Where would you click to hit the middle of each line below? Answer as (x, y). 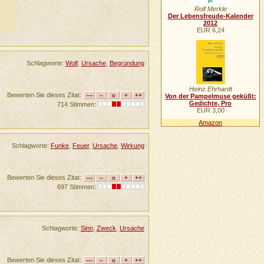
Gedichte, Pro (211, 103)
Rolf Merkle (210, 9)
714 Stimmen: (77, 104)
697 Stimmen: (77, 187)
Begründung (127, 63)
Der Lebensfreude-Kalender (210, 16)
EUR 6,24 (210, 30)
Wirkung (132, 146)
